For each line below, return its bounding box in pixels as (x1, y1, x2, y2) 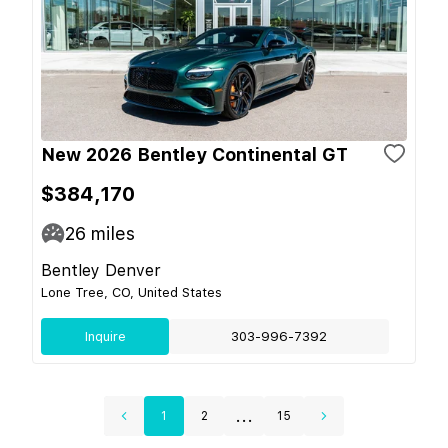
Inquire (84, 328, 126, 344)
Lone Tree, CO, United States (41, 284, 222, 300)
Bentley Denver (41, 260, 161, 280)
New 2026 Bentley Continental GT (41, 143, 348, 165)
